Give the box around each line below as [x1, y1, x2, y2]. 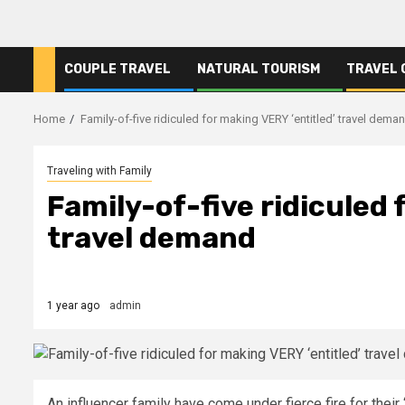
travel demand [47, 220, 256, 255]
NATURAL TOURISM [197, 61, 320, 77]
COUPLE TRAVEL [64, 61, 171, 77]
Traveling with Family [47, 164, 152, 177]
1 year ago [47, 298, 99, 312]
